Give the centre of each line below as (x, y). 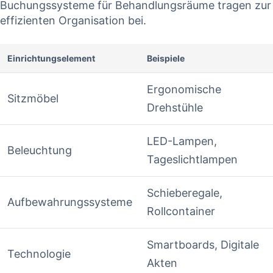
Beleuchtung (40, 151)
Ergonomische (184, 90)
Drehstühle (175, 108)
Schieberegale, (185, 193)
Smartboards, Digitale (203, 245)
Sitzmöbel (33, 99)
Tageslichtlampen (192, 160)
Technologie (39, 254)
